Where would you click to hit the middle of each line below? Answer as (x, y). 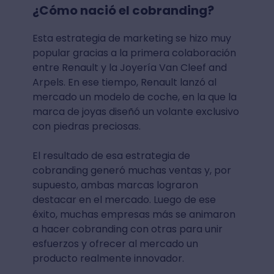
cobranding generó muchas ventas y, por (131, 170)
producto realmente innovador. (108, 258)
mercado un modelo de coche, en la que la (134, 97)
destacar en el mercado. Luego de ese (124, 200)
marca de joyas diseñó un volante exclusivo (135, 112)
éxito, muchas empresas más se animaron (134, 214)
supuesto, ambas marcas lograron (115, 185)
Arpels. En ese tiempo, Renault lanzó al (124, 82)
